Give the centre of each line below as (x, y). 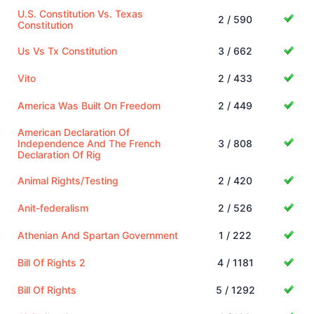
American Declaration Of (74, 132)
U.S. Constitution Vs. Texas (80, 13)
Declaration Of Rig (59, 154)
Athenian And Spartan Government (98, 235)
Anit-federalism (53, 207)
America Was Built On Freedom (89, 105)
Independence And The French (89, 143)
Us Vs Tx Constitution (67, 50)
